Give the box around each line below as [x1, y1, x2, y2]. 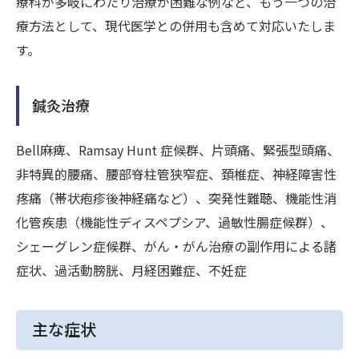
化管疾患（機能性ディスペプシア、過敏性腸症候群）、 [16, 212, 333, 232]
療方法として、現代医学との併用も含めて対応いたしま [16, 15, 336, 35]
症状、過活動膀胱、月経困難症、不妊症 [16, 260, 247, 280]
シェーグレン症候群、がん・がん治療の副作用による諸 [16, 236, 337, 256]
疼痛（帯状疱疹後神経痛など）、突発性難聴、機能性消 [16, 188, 337, 208]
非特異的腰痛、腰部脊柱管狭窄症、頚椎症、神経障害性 [16, 163, 337, 184]
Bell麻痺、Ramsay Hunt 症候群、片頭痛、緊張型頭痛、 [16, 139, 340, 159]
